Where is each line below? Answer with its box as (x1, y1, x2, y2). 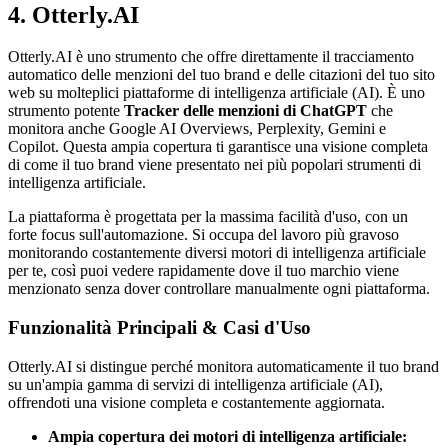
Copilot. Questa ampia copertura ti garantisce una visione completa (8, 138, 428, 156)
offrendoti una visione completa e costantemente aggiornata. (8, 393, 385, 411)
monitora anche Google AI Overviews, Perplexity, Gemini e (8, 120, 386, 138)
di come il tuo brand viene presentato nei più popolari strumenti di (8, 156, 421, 174)
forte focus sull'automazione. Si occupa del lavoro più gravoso (8, 226, 399, 244)
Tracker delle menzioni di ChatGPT (124, 102, 367, 120)
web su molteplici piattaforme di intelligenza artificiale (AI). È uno (8, 84, 425, 102)
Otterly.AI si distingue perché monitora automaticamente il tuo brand (8, 357, 439, 375)
